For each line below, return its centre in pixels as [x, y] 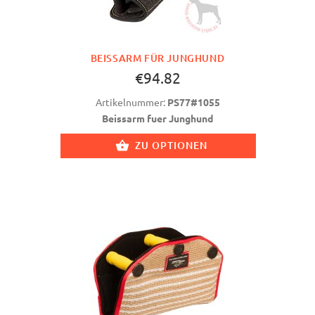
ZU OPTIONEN [171, 145]
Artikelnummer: [131, 102]
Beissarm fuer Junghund [157, 118]
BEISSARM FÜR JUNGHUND [154, 58]
